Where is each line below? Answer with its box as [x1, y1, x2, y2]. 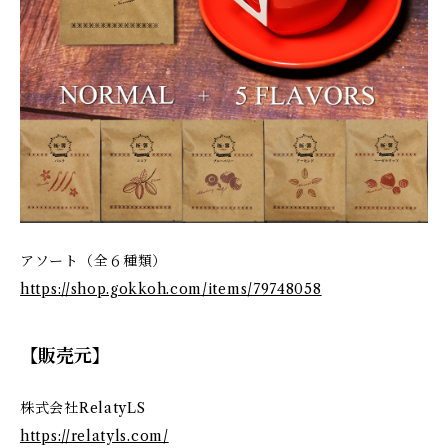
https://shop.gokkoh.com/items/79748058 [20, 280, 322, 299]
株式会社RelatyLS [20, 399, 146, 418]
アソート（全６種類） [20, 252, 167, 271]
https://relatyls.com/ [20, 427, 169, 446]
